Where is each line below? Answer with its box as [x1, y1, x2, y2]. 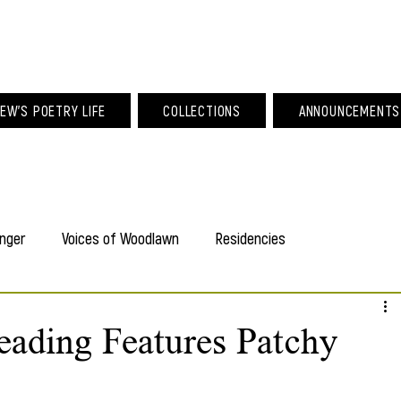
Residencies [215, 228, 286, 248]
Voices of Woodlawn [62, 228, 179, 248]
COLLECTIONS [163, 102, 242, 119]
